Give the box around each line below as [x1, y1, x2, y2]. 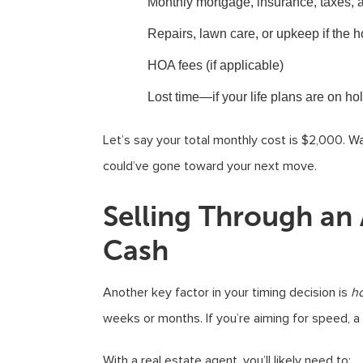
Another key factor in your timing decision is [103, 284, 351, 301]
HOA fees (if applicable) [147, 58, 284, 72]
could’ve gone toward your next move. [103, 158, 317, 174]
